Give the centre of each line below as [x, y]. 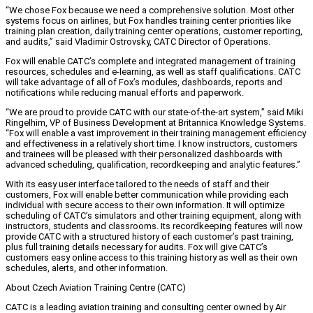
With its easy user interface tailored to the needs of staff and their [137, 184]
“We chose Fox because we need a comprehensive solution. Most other [150, 10]
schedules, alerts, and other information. [87, 268]
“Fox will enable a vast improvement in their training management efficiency [156, 133]
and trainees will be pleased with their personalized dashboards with [144, 154]
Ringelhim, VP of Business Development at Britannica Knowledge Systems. [156, 123]
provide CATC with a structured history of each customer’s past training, [150, 237]
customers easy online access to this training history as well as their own [152, 258]
